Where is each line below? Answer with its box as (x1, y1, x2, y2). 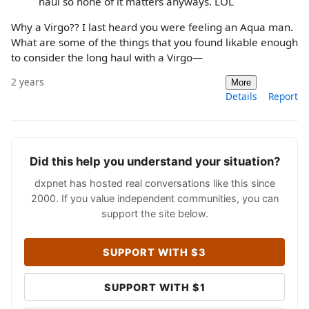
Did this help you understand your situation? (29, 154, 280, 169)
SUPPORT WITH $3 (103, 246, 206, 258)
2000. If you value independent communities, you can (30, 192, 279, 205)
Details (226, 90, 257, 103)
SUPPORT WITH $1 (103, 281, 206, 293)
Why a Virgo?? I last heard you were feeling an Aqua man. (11, 19, 293, 34)
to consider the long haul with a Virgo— (11, 50, 203, 64)
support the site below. (101, 208, 208, 220)
